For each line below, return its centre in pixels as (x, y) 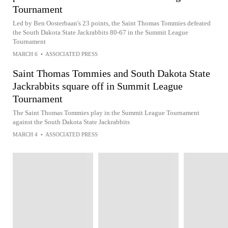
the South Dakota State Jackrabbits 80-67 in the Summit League (101, 32)
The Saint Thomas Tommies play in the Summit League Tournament (106, 113)
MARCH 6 (25, 54)
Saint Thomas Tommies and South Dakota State (111, 73)
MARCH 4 (25, 134)
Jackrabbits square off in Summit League (98, 86)
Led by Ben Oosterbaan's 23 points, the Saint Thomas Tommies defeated (112, 23)
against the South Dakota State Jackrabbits (71, 122)
